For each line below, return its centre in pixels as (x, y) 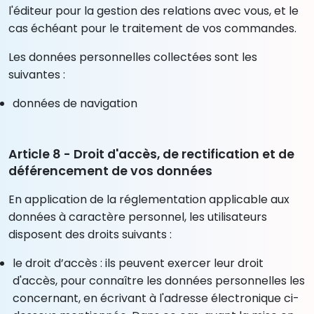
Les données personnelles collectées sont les (133, 57)
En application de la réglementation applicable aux (149, 199)
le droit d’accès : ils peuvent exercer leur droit (138, 263)
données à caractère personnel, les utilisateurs (138, 217)
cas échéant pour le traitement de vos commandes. (152, 28)
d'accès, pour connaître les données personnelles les (159, 280)
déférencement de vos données (110, 171)
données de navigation (75, 103)
